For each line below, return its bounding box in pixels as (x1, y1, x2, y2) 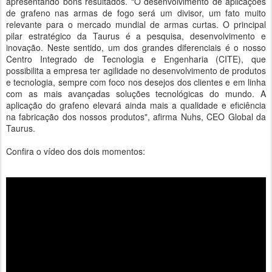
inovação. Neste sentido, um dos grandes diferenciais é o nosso (6, 41, 266, 53)
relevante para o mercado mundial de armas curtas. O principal (6, 18, 266, 30)
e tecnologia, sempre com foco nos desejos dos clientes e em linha (6, 76, 266, 88)
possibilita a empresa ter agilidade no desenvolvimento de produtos (6, 64, 266, 76)
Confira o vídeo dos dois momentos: (6, 145, 145, 157)
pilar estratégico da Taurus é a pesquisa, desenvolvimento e (6, 30, 266, 42)
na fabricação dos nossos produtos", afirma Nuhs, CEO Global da (6, 110, 266, 123)
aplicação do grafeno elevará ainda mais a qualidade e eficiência (6, 99, 266, 111)
